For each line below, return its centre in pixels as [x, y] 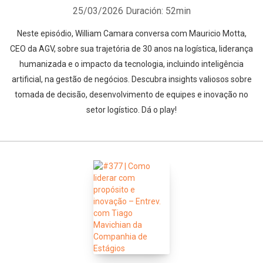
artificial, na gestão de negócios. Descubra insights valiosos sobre [131, 79]
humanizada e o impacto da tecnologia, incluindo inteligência [131, 64]
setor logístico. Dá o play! [131, 110]
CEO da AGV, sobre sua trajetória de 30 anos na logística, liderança [131, 49]
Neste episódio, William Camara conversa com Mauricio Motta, [131, 33]
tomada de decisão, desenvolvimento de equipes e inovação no [131, 95]
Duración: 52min [158, 11]
